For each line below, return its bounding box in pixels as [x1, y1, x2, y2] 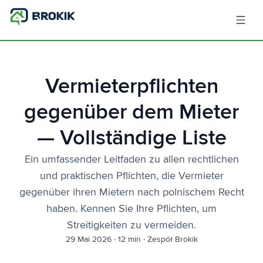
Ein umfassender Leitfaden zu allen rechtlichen [24, 154, 239, 165]
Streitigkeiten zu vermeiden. [67, 220, 196, 231]
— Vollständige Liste [36, 128, 227, 149]
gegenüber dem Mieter [24, 102, 239, 123]
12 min [117, 235, 141, 244]
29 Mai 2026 [65, 235, 112, 244]
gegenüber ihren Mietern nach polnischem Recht [19, 187, 244, 198]
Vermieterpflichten [45, 76, 218, 97]
